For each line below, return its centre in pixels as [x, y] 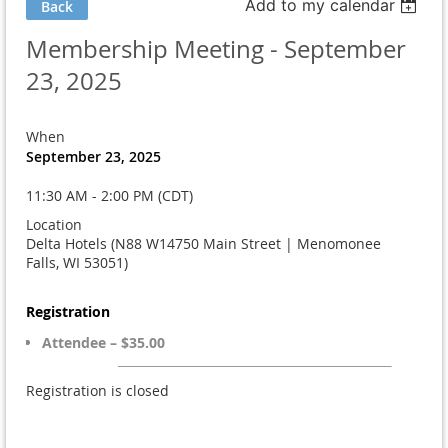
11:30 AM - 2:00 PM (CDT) [109, 195]
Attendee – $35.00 [103, 342]
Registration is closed [97, 390]
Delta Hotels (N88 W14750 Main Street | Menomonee [203, 243]
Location [54, 224]
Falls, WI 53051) [77, 262]
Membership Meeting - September [216, 48]
